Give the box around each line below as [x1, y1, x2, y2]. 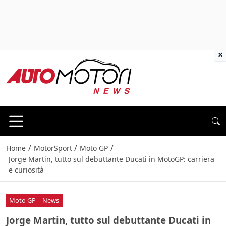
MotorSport [33, 143, 72, 153]
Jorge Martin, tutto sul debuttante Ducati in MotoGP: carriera [8, 154, 214, 164]
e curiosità [8, 165, 44, 175]
